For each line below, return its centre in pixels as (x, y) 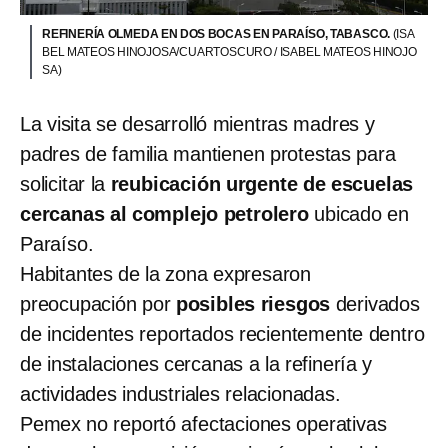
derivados (375, 303)
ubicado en (358, 213)
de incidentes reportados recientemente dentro (222, 333)
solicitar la (65, 183)
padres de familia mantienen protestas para (208, 153)
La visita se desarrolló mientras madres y (197, 123)
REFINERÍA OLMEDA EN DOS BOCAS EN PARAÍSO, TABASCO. (217, 33)
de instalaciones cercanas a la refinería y (196, 363)
